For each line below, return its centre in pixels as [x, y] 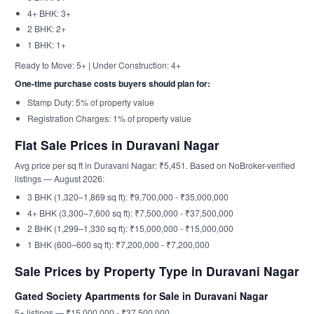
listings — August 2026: [60, 178]
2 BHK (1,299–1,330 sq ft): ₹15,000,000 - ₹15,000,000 [130, 228]
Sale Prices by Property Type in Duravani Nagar [157, 271]
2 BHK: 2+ [46, 28]
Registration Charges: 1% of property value [109, 118]
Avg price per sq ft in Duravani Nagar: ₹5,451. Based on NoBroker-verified [155, 165]
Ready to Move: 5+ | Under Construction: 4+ [98, 65]
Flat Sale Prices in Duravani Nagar [117, 145]
